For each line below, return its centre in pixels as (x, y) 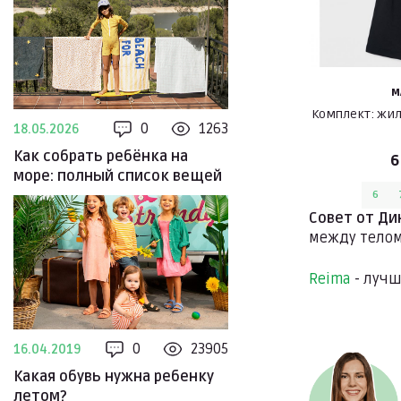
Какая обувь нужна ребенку (114, 377)
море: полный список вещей (118, 176)
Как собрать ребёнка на (101, 157)
